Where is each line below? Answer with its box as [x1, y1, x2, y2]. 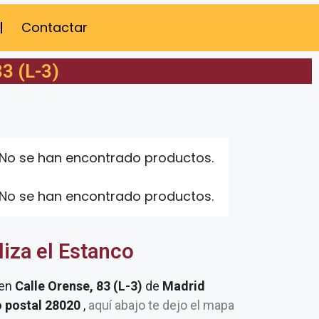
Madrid [162, 278, 205, 293]
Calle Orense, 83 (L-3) [15, 278, 145, 293]
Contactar [21, 19, 88, 36]
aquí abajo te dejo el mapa [85, 298, 234, 313]
